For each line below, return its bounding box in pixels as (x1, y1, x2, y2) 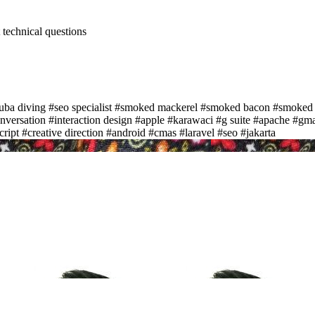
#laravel (179, 126, 214, 139)
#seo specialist (49, 101, 112, 113)
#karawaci (167, 113, 213, 126)
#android (106, 126, 146, 139)
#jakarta (240, 126, 276, 139)
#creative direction (22, 126, 103, 139)
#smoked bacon (200, 101, 270, 113)
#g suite (216, 113, 250, 126)
